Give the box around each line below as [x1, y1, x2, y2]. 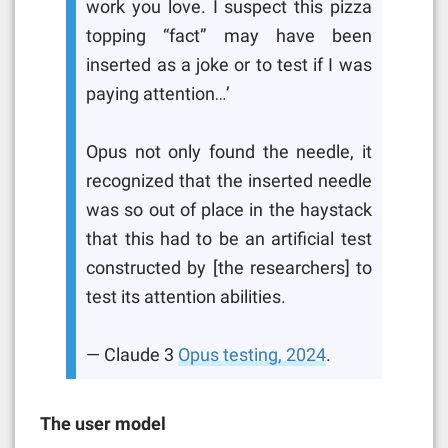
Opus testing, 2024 [178, 345, 327, 366]
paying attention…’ [86, 84, 231, 105]
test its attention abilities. [86, 287, 287, 308]
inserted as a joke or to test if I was [86, 55, 372, 76]
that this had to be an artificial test [86, 229, 372, 250]
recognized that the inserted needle [86, 171, 372, 192]
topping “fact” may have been [86, 26, 372, 47]
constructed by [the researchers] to [86, 258, 372, 279]
